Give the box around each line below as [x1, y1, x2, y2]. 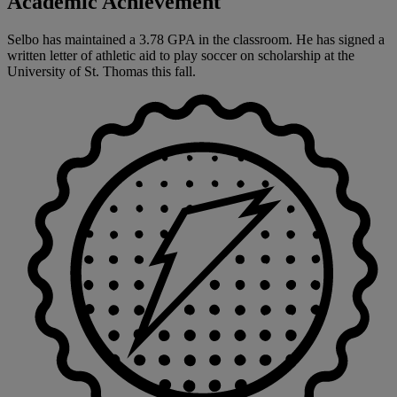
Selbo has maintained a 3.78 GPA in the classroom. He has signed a [7, 31, 385, 47]
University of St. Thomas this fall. [7, 63, 196, 79]
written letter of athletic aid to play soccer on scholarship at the [7, 47, 354, 63]
